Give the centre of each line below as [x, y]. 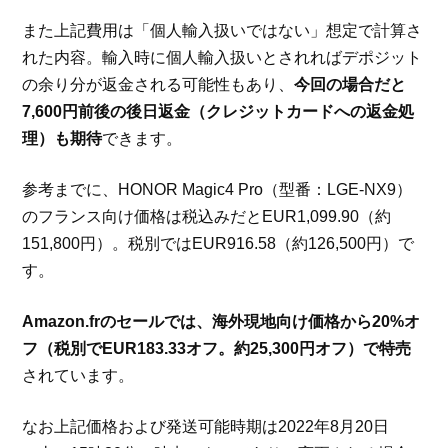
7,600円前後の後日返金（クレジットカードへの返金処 [218, 111]
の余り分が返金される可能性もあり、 [158, 84]
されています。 [78, 375]
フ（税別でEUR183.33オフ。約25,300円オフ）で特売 [217, 348]
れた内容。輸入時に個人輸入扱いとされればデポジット [222, 57]
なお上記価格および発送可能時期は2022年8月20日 [206, 426]
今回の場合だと [350, 84]
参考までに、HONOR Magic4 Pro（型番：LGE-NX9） [217, 189]
